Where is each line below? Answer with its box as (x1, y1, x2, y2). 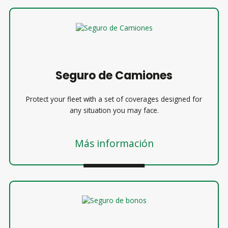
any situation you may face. (69, 105, 159, 115)
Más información (74, 136, 154, 150)
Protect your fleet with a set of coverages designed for (26, 94, 202, 104)
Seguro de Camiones (55, 67, 173, 83)
